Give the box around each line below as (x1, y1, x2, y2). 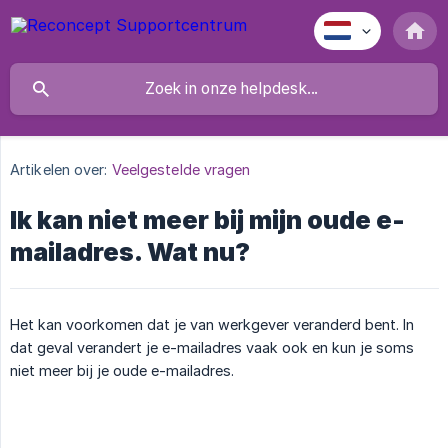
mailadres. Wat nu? (10, 237, 250, 268)
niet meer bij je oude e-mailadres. (10, 362, 234, 380)
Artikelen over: (10, 161, 108, 179)
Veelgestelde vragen (111, 161, 251, 179)
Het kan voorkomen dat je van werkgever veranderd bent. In (10, 316, 414, 334)
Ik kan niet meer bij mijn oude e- (10, 205, 405, 236)
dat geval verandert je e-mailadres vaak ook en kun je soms (10, 339, 414, 357)
